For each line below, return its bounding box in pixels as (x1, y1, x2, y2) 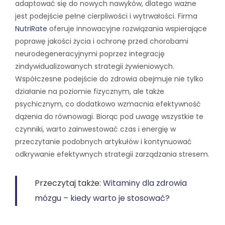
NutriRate (15, 24, 47, 34)
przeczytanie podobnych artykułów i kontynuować (15, 137, 192, 147)
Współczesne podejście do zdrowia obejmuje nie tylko (15, 74, 203, 84)
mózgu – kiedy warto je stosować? (35, 192, 170, 204)
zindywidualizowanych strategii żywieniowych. (15, 61, 174, 72)
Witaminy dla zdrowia (103, 177, 187, 189)
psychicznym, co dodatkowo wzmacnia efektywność (15, 99, 201, 109)
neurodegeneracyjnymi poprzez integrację (15, 49, 165, 59)
